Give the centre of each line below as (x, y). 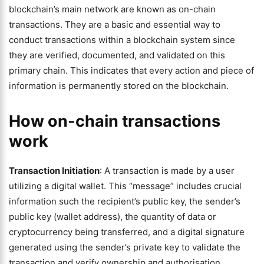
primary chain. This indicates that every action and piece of (131, 70)
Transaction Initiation (54, 171)
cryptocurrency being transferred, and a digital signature (127, 232)
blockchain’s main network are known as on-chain (112, 9)
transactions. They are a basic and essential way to (115, 24)
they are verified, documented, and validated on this (117, 55)
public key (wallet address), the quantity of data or (113, 217)
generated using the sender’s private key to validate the (125, 247)
